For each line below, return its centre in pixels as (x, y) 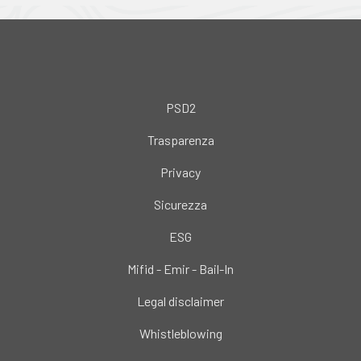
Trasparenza (180, 139)
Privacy (180, 172)
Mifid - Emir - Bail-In (180, 268)
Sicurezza (180, 204)
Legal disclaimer (180, 301)
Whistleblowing (180, 333)
